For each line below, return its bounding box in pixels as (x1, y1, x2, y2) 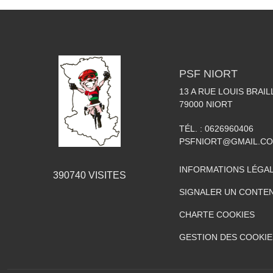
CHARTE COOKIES (179, 209, 255, 219)
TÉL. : (179, 123, 205, 133)
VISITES (86, 169, 126, 180)
